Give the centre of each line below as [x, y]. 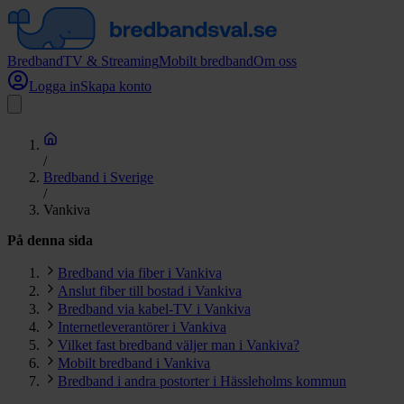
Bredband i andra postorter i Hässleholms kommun [202, 381]
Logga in [55, 86]
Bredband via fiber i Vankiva [140, 273]
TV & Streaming [111, 61]
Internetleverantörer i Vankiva [142, 327]
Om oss [275, 61]
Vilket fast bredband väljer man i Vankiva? [179, 345]
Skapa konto [116, 86]
